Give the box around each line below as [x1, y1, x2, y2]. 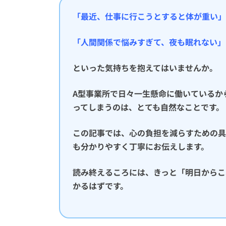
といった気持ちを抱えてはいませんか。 [73, 62, 217, 74]
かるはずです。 [73, 180, 128, 192]
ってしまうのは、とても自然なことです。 [73, 101, 224, 114]
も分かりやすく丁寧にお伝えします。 [73, 140, 209, 153]
